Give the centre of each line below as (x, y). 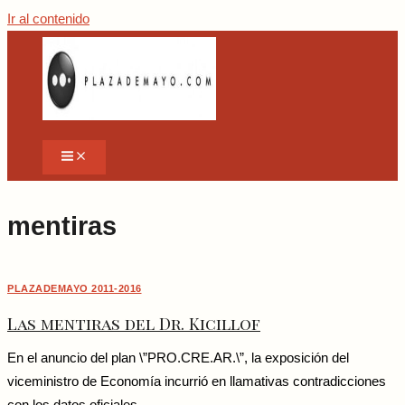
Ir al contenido (48, 19)
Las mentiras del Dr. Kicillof (134, 323)
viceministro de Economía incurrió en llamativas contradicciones (197, 382)
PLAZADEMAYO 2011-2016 (75, 289)
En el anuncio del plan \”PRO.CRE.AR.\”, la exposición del (178, 358)
